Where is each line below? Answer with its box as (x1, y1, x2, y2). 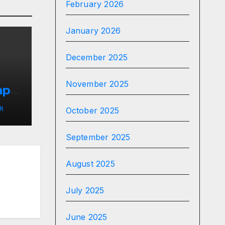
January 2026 (65, 26, 121, 36)
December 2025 (65, 52, 128, 62)
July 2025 (65, 185, 104, 195)
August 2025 (65, 159, 115, 169)
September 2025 (65, 132, 131, 142)
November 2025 (65, 79, 129, 89)
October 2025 (65, 105, 119, 116)
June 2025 (65, 212, 107, 222)
